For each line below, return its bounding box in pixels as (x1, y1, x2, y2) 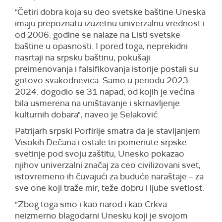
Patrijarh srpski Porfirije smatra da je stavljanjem (15, 125, 200, 136)
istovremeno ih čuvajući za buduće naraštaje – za (15, 171, 204, 182)
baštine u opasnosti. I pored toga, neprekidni (15, 41, 188, 52)
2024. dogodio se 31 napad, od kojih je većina (15, 86, 195, 97)
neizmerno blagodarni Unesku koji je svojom (15, 210, 188, 221)
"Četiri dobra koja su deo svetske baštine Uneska (15, 6, 206, 17)
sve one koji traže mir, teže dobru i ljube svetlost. (15, 182, 204, 193)
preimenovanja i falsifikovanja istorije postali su (15, 63, 198, 74)
